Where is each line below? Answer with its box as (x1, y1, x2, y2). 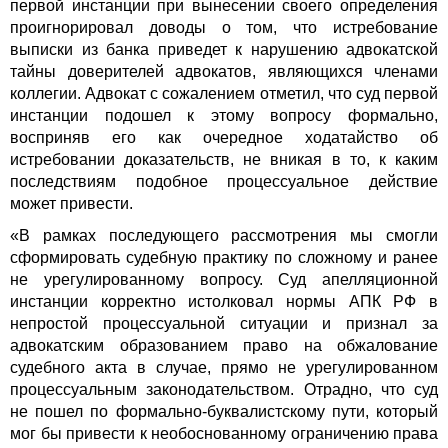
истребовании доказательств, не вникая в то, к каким (10, 151, 438, 169)
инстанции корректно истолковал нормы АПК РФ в (10, 293, 438, 311)
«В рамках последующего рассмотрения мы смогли (10, 227, 438, 245)
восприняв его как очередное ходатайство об (10, 129, 438, 147)
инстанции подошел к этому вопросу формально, (10, 107, 438, 125)
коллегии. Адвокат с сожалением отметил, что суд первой (10, 85, 438, 103)
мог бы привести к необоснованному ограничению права (10, 425, 438, 443)
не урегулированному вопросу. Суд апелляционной (10, 271, 438, 289)
